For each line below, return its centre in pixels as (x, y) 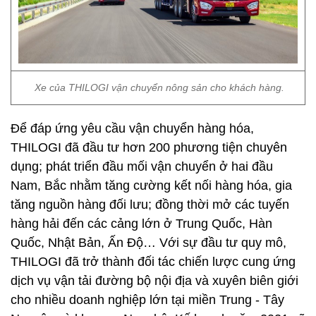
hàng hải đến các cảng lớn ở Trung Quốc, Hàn (141, 224)
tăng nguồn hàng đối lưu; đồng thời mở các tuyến (150, 205)
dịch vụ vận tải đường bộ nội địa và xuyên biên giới (154, 281)
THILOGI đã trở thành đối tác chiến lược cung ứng (153, 262)
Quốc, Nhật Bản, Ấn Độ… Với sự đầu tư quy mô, (148, 243)
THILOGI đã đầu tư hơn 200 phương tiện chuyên (149, 147)
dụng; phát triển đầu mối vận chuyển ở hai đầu (142, 166)
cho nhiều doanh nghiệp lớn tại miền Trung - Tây (147, 300)
